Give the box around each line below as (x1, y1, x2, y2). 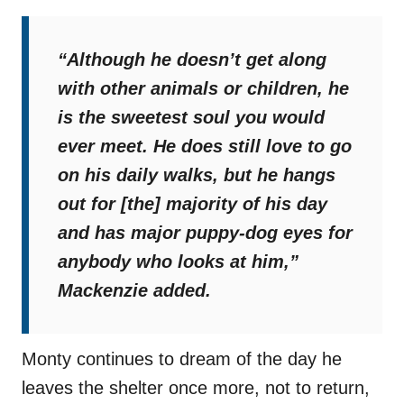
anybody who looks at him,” (58, 252, 298, 272)
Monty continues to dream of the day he (22, 349, 342, 370)
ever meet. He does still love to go (58, 136, 352, 157)
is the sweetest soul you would (58, 107, 325, 128)
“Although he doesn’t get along (58, 50, 326, 70)
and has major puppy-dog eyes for (58, 223, 353, 243)
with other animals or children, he (58, 78, 349, 99)
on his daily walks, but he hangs (58, 165, 335, 186)
